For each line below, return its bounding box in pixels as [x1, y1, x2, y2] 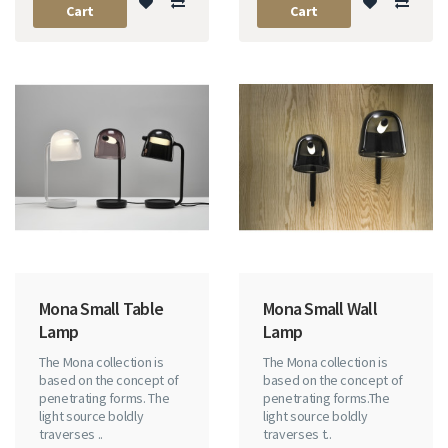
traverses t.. [263, 424, 332, 443]
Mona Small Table [39, 296, 163, 320]
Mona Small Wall [263, 296, 377, 320]
